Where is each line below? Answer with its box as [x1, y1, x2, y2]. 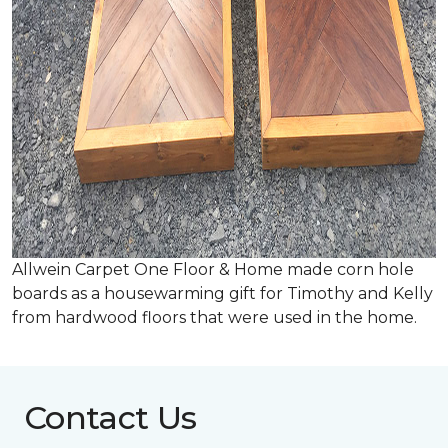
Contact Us [24, 398, 197, 438]
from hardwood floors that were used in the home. [12, 308, 417, 328]
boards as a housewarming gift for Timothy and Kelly [12, 284, 433, 304]
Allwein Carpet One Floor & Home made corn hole [12, 260, 414, 280]
